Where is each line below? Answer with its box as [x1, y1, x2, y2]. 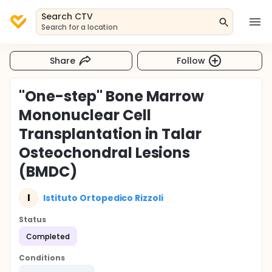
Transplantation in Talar [19, 124, 202, 144]
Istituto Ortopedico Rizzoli [43, 191, 164, 204]
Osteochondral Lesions [19, 143, 191, 163]
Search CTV [41, 10, 93, 22]
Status [19, 214, 46, 225]
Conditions [19, 253, 65, 263]
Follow [177, 54, 206, 67]
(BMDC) [19, 161, 77, 182]
